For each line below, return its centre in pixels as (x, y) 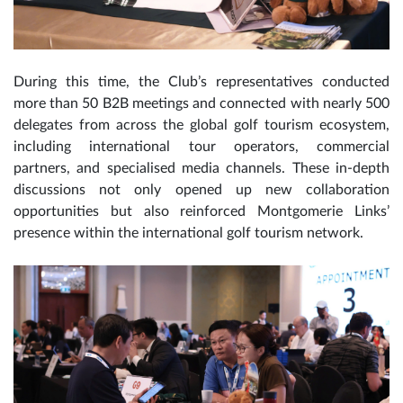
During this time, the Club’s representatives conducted (201, 82)
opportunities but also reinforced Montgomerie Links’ (201, 212)
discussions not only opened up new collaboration (201, 190)
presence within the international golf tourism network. (188, 233)
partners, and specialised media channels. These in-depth (201, 169)
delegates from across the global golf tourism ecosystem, (201, 125)
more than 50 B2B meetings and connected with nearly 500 (201, 104)
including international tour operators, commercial (201, 147)
